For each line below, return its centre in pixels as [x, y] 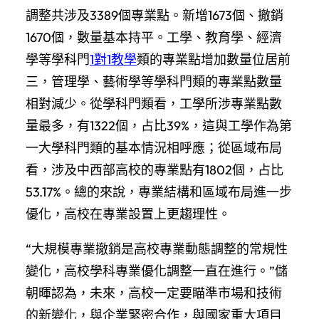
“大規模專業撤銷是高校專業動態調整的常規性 [157, 249]
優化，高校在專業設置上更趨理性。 [128, 214]
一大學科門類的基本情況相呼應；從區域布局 [154, 147]
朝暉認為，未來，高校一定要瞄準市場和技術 [154, 293]
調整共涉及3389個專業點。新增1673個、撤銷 [155, 15]
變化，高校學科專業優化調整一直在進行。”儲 [157, 271]
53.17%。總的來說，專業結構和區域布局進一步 [159, 192]
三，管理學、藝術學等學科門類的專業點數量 [154, 81]
